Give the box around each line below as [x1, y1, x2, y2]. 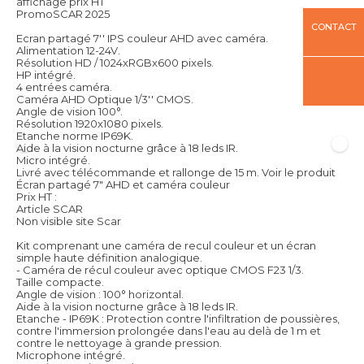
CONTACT [310, 20, 357, 32]
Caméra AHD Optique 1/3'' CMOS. [16, 92, 193, 106]
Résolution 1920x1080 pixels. [16, 116, 163, 130]
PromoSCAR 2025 [16, 6, 110, 20]
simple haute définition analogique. [16, 250, 202, 264]
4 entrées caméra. [16, 80, 112, 93]
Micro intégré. [16, 153, 90, 167]
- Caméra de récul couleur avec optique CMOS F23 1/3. [16, 262, 304, 276]
